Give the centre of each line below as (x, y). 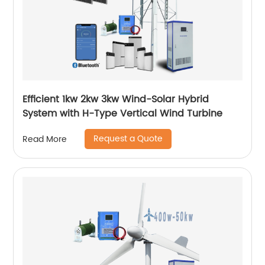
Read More (45, 139)
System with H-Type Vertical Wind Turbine (123, 114)
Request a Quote (128, 139)
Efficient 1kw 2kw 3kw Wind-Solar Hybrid (116, 100)
